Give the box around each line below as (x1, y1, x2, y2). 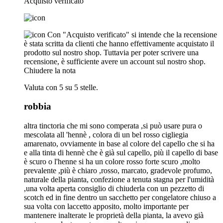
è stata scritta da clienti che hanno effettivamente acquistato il (24, 39, 214, 48)
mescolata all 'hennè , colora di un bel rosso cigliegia (24, 130, 188, 139)
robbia (24, 101, 51, 112)
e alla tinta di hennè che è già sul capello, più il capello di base (24, 148, 218, 157)
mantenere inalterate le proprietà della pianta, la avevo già (24, 211, 204, 220)
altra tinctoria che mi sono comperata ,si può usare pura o (24, 121, 202, 130)
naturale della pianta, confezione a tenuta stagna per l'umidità (24, 175, 214, 184)
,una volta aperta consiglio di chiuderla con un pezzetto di (24, 184, 204, 193)
